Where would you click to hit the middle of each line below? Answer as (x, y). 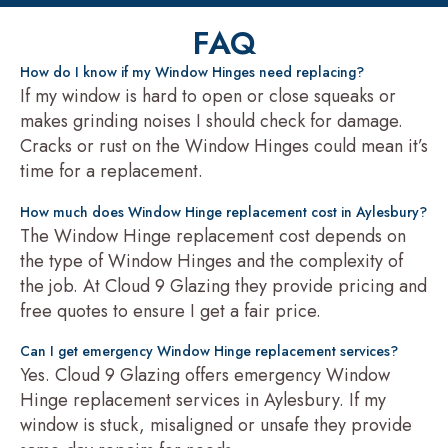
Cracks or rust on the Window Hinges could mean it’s (224, 146)
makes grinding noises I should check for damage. (211, 121)
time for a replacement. (111, 171)
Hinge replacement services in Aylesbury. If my (203, 400)
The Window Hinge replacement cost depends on (213, 235)
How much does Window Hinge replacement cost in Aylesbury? (223, 211)
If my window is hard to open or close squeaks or (208, 96)
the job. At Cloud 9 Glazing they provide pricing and (223, 285)
